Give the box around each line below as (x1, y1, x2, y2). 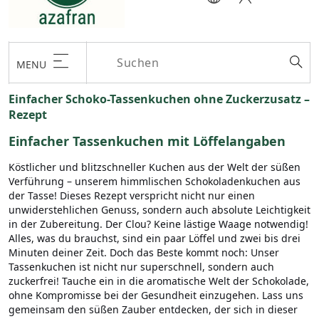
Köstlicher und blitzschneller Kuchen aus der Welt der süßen (9, 160, 300, 174)
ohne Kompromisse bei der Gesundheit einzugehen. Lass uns (9, 288, 303, 303)
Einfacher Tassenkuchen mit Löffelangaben (9, 132, 286, 150)
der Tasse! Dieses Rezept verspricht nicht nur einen (9, 189, 255, 203)
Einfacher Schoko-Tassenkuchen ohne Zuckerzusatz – (9, 91, 310, 108)
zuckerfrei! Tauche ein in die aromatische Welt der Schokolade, (9, 274, 309, 288)
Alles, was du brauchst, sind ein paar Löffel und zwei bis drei (9, 231, 300, 246)
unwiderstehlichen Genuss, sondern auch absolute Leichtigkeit (9, 203, 310, 217)
